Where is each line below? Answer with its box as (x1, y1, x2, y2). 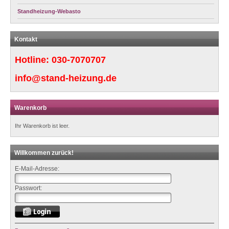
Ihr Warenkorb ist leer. (15, 122, 70, 129)
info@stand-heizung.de (15, 73, 117, 83)
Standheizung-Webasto (17, 8, 81, 14)
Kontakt (14, 35, 37, 43)
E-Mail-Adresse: (15, 165, 59, 172)
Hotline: (15, 54, 52, 65)
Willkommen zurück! (14, 149, 74, 156)
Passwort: (15, 184, 42, 192)
